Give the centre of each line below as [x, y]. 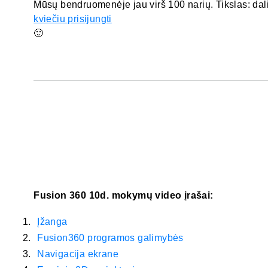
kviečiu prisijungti [73, 19]
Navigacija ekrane [78, 254]
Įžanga [52, 222]
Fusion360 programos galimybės [110, 238]
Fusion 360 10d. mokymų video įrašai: [124, 196]
